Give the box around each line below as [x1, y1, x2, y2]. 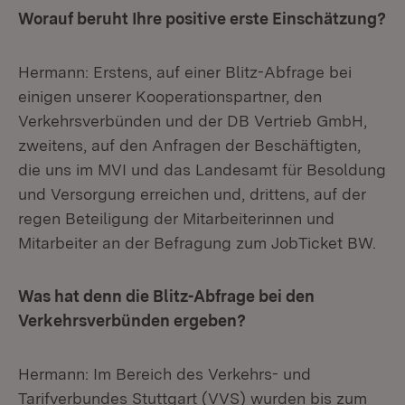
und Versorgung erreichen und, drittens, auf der [18, 184, 366, 203]
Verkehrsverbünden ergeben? [18, 311, 246, 330]
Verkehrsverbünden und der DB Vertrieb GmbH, [18, 111, 367, 130]
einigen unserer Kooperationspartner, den [18, 87, 322, 106]
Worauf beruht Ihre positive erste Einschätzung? [18, 9, 386, 28]
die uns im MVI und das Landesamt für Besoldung [18, 160, 386, 179]
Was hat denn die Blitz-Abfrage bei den [18, 287, 315, 306]
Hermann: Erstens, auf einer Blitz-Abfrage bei [18, 62, 352, 81]
